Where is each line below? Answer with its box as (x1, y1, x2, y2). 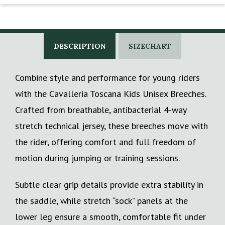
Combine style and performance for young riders (15, 71, 200, 83)
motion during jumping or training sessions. (15, 152, 180, 164)
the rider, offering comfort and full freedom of (15, 136, 196, 148)
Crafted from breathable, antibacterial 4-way (15, 103, 186, 116)
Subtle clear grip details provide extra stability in (15, 178, 203, 190)
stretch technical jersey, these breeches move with (15, 120, 208, 132)
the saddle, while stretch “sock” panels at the (15, 194, 188, 206)
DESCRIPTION (54, 41, 105, 51)
